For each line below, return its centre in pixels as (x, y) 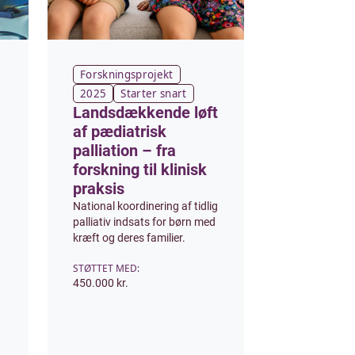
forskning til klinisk (140, 170)
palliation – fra (124, 151)
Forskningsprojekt (127, 74)
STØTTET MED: (106, 268)
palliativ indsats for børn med (144, 222)
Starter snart (154, 94)
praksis (99, 189)
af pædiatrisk (120, 132)
